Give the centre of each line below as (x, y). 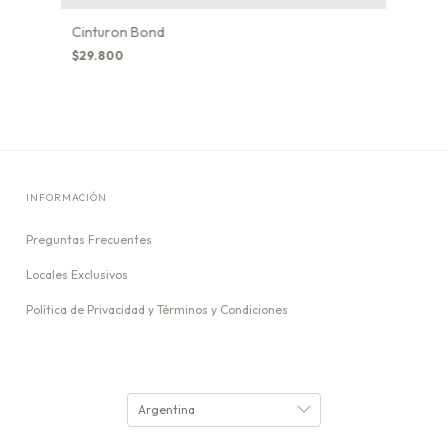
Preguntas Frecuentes (89, 239)
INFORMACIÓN (66, 197)
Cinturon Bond (118, 31)
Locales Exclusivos (77, 274)
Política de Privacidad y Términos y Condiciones (157, 309)
